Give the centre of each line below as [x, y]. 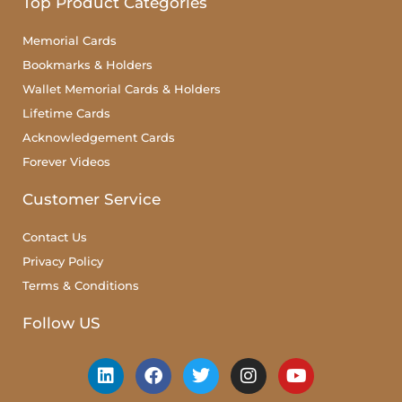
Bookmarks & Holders [87, 64]
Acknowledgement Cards [99, 137]
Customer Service [92, 199]
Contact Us [55, 236]
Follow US [61, 323]
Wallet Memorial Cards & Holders [122, 88]
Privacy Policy [63, 261]
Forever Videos [66, 161]
